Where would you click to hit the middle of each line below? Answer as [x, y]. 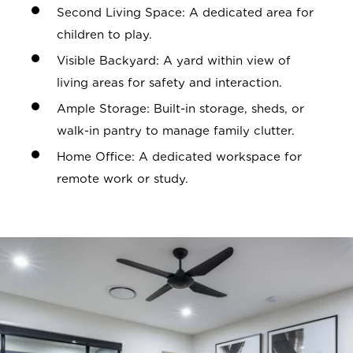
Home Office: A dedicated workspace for [179, 157]
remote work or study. [123, 179]
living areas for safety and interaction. [169, 83]
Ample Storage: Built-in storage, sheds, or [180, 109]
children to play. [104, 35]
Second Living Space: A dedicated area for [185, 13]
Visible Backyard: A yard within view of [174, 61]
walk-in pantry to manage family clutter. [176, 131]
